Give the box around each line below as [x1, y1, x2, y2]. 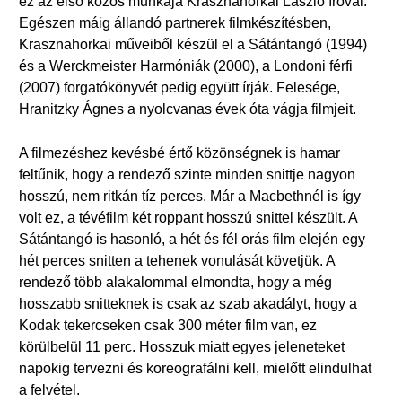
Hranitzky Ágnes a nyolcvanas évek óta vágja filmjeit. [19, 101, 356, 117]
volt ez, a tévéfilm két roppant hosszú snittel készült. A [19, 210, 357, 225]
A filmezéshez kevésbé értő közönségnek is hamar [19, 145, 340, 161]
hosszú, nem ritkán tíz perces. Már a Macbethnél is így [19, 188, 361, 204]
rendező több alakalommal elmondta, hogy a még [19, 275, 332, 290]
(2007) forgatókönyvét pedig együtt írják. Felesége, [19, 80, 340, 95]
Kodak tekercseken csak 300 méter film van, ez [19, 318, 317, 333]
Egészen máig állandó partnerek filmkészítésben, [19, 15, 331, 31]
